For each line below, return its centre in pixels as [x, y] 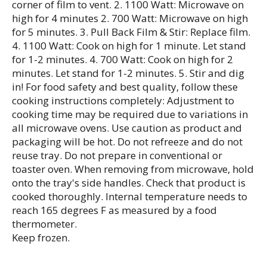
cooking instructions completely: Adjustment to [123, 100]
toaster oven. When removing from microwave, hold [133, 169]
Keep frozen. [41, 237]
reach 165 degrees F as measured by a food [114, 210]
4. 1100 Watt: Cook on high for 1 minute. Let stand [129, 45]
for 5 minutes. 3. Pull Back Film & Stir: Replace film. [131, 32]
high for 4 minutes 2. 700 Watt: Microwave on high [130, 18]
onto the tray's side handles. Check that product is [129, 182]
